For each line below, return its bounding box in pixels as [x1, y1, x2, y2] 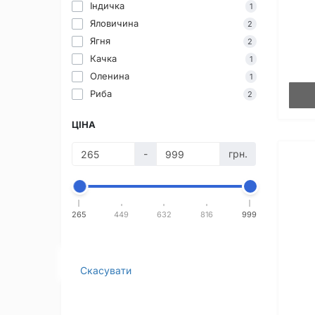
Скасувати [80, 264, 131, 277]
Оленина [90, 70, 129, 82]
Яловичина [90, 18, 139, 30]
